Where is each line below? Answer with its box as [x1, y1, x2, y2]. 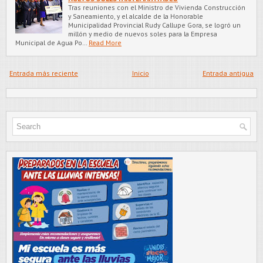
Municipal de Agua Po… [15, 38, 87, 47]
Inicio [131, 68, 149, 77]
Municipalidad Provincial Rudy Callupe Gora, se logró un [68, 20, 241, 29]
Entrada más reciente [9, 68, 78, 77]
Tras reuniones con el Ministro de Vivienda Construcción [68, 2, 245, 12]
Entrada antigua [203, 68, 254, 77]
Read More [89, 38, 122, 47]
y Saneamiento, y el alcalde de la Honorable [68, 11, 203, 21]
